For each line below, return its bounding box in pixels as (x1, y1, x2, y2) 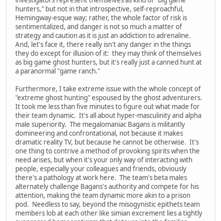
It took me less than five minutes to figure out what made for (15, 102, 200, 111)
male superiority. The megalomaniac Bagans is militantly (15, 119, 185, 129)
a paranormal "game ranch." (15, 66, 100, 75)
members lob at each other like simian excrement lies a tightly (15, 208, 202, 218)
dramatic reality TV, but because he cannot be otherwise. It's (15, 137, 199, 147)
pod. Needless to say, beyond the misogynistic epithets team (15, 199, 200, 209)
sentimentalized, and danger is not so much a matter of (15, 22, 182, 31)
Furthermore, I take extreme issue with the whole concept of (15, 84, 201, 93)
